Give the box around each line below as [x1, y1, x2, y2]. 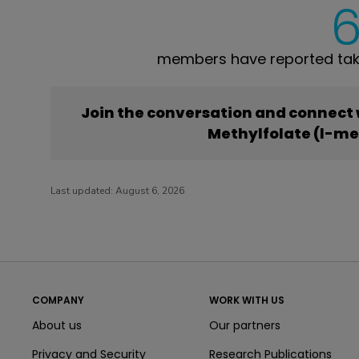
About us [32, 317, 82, 333]
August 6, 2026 [115, 184, 184, 198]
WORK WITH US [208, 292, 284, 307]
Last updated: [50, 184, 115, 198]
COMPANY [32, 292, 84, 307]
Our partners [208, 317, 280, 333]
